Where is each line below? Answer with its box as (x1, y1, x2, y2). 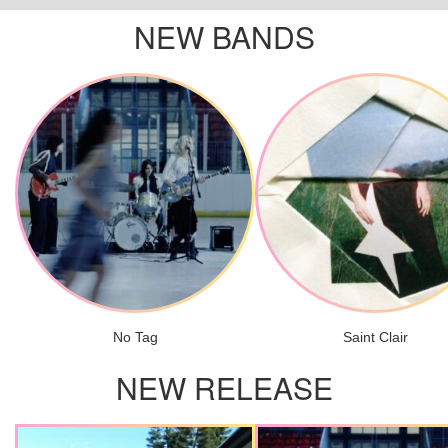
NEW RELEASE (115, 366, 333, 409)
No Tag (112, 329, 158, 345)
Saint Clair (342, 329, 408, 345)
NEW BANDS (133, 15, 315, 58)
